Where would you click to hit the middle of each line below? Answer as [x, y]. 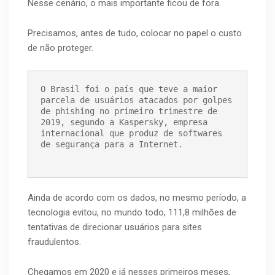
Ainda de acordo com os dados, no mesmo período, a [137, 198]
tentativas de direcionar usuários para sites [115, 227]
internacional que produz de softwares [131, 134]
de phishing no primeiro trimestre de [129, 111]
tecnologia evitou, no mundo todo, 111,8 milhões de [132, 213]
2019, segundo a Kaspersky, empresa [124, 122]
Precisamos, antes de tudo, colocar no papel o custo [135, 33]
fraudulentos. [54, 242]
